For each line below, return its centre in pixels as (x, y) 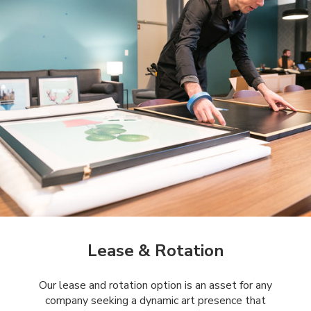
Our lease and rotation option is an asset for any (155, 286)
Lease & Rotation (155, 251)
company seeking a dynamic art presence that (155, 301)
